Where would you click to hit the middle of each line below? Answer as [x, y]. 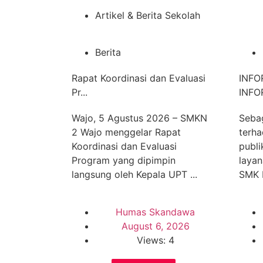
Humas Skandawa [155, 212]
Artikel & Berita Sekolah [148, 15]
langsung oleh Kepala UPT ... [134, 174]
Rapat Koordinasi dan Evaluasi [139, 78]
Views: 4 [155, 240]
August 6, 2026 [155, 226]
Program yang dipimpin [124, 160]
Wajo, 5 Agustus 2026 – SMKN [139, 118]
